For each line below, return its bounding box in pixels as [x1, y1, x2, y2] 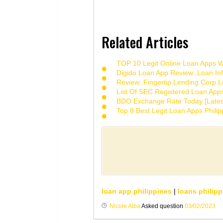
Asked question [140, 203, 185, 210]
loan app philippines [102, 187, 172, 196]
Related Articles [102, 32, 188, 53]
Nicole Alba [110, 203, 140, 210]
